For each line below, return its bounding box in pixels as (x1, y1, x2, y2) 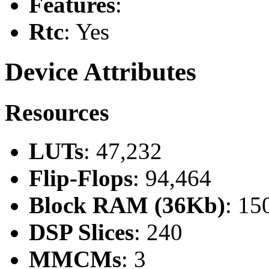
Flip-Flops (29, 165, 133, 192)
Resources (5, 98, 109, 126)
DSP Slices (29, 219, 134, 246)
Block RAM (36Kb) (29, 192, 225, 219)
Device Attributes (5, 57, 196, 86)
